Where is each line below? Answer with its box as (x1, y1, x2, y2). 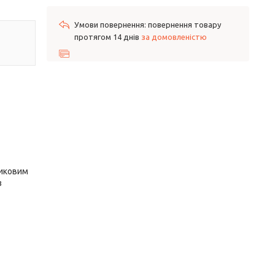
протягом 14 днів (74, 33, 141, 41)
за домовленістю (141, 33, 207, 41)
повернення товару (148, 20, 221, 29)
